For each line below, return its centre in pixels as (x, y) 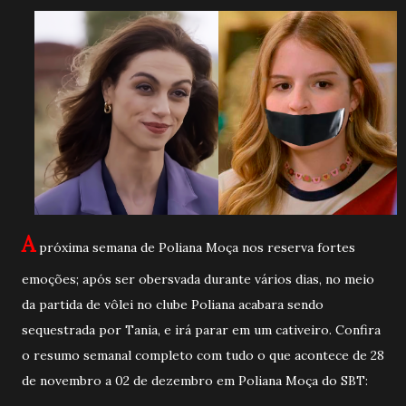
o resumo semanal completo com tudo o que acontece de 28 (203, 355)
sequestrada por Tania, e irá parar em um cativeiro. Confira (201, 329)
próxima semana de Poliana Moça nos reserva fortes (195, 247)
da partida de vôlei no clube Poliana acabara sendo (173, 304)
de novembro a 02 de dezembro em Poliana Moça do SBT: (197, 380)
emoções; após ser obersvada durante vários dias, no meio (198, 279)
